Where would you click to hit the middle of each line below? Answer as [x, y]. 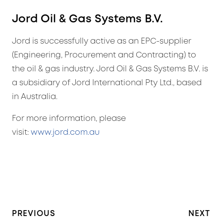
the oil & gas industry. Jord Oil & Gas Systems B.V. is [110, 69]
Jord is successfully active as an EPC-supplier [102, 41]
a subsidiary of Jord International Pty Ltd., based [107, 83]
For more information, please [69, 118]
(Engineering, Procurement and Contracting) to [104, 55]
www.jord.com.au [65, 132]
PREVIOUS [34, 214]
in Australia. [35, 97]
